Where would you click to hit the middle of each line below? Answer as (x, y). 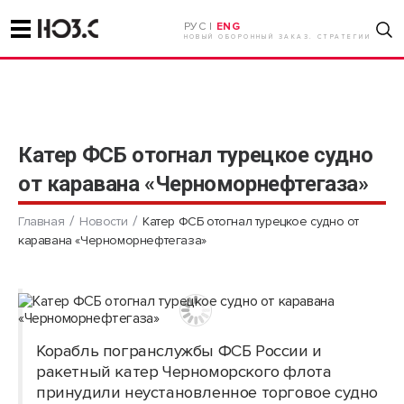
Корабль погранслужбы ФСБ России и (179, 351)
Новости (104, 221)
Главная (41, 221)
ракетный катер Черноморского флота (184, 372)
